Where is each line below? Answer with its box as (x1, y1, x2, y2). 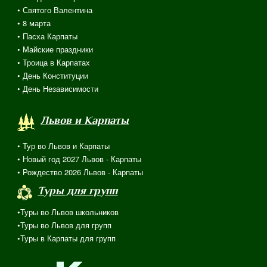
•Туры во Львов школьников (17, 206, 119, 218)
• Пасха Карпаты (17, 30, 78, 42)
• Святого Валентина (17, 4, 93, 16)
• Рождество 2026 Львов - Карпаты (17, 166, 144, 178)
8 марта (20, 17, 51, 29)
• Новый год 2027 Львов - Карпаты (17, 153, 142, 165)
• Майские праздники (17, 44, 94, 55)
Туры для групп (38, 184, 118, 197)
